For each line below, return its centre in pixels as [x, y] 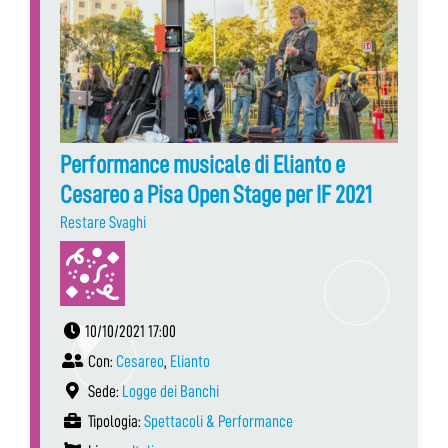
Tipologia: [114, 421]
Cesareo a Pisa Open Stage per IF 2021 [216, 194]
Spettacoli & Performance [218, 421]
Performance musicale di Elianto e [202, 164]
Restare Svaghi [103, 222]
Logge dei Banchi [170, 391]
